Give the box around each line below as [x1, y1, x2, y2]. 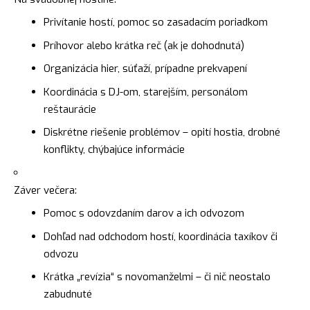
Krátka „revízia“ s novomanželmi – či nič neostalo [43, 270, 271, 284]
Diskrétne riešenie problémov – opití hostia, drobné [43, 125, 280, 140]
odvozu [43, 246, 78, 261]
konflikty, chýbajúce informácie [43, 143, 185, 157]
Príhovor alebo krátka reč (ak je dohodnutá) [43, 38, 244, 53]
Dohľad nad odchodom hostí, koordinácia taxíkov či [43, 229, 277, 244]
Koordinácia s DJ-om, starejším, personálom [43, 84, 248, 99]
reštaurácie [43, 102, 96, 116]
